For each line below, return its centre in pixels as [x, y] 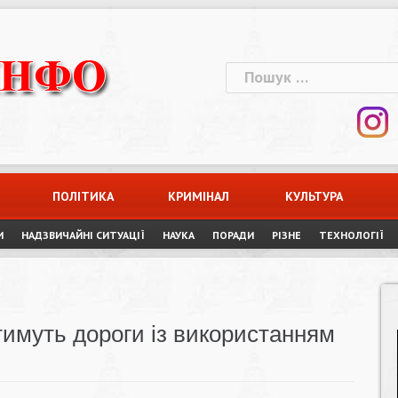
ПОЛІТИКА [84, 196]
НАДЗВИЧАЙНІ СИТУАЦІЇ [83, 235]
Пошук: [251, 72]
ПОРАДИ [233, 235]
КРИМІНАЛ [199, 196]
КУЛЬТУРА [314, 196]
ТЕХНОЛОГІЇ [351, 235]
